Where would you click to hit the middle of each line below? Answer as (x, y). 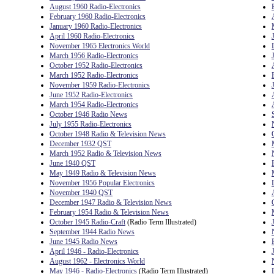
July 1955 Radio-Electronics (91, 124)
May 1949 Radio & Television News (103, 173)
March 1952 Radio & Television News (106, 154)
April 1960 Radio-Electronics (92, 36)
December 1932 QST (80, 144)
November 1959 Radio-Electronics (100, 85)
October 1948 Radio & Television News (108, 134)
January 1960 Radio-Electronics (96, 26)
